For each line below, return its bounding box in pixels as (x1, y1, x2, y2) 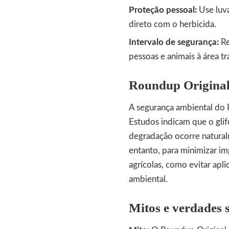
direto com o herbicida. (129, 20, 216, 29)
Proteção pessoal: (129, 6, 197, 15)
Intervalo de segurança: (129, 38, 219, 47)
